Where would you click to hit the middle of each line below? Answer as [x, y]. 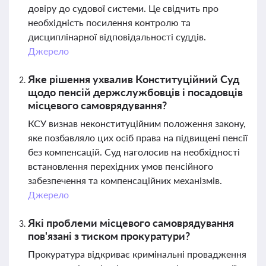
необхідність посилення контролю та [109, 22]
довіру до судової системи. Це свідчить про [123, 8]
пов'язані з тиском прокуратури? [109, 236]
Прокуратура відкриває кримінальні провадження [137, 254]
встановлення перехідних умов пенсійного [121, 166]
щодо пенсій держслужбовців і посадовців [135, 92]
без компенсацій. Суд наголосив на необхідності [134, 152]
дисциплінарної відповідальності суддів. [117, 37]
